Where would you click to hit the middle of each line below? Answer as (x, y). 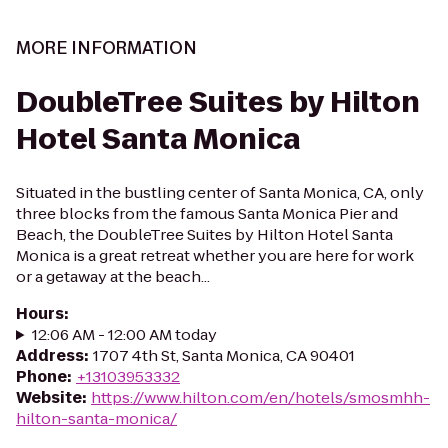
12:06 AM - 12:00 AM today (124, 334)
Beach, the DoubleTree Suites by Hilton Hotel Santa (204, 234)
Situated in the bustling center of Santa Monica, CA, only (220, 192)
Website (49, 397)
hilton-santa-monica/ (96, 418)
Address (50, 355)
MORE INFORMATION (106, 48)
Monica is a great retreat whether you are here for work (215, 255)
